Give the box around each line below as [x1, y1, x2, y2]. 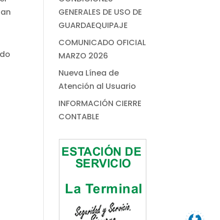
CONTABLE [58, 111, 100, 123]
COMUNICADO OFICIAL [58, 37, 146, 49]
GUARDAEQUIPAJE [58, 20, 128, 31]
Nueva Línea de [58, 67, 119, 79]
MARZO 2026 [58, 50, 109, 62]
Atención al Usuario [58, 81, 137, 92]
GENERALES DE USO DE [58, 6, 142, 18]
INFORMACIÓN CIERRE [58, 98, 142, 110]
